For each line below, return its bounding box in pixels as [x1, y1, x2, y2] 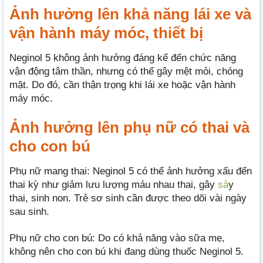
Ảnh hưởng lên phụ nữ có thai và [9, 119, 249, 137]
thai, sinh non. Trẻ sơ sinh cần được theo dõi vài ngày [9, 193, 247, 204]
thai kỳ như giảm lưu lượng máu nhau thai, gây [9, 179, 218, 191]
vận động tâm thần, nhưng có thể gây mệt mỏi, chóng [9, 66, 243, 77]
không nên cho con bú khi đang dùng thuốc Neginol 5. [9, 246, 244, 258]
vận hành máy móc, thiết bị [9, 24, 203, 42]
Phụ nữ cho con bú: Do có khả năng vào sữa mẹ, [9, 232, 225, 244]
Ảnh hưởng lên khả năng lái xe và [9, 5, 251, 23]
